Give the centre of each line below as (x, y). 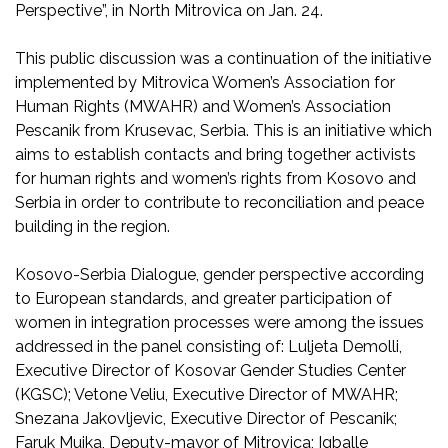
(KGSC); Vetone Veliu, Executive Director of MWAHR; (206, 394)
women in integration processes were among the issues (219, 322)
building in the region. (92, 226)
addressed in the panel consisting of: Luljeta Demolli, (208, 346)
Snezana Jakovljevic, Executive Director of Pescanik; (206, 418)
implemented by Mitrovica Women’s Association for (205, 82)
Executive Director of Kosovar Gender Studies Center (210, 370)
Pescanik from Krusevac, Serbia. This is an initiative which (223, 130)
